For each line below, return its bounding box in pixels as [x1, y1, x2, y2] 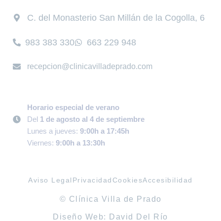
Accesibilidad [143, 176, 193, 184]
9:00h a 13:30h [56, 138, 105, 147]
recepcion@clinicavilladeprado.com [27, 62, 152, 71]
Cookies [112, 176, 143, 184]
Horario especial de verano [27, 103, 119, 111]
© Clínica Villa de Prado [59, 194, 162, 203]
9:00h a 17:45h [80, 126, 129, 135]
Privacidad [72, 176, 112, 184]
